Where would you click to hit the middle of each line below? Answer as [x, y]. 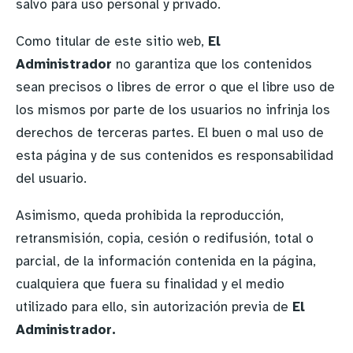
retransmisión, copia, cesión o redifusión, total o [165, 238]
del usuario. [51, 178]
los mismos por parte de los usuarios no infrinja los [173, 110]
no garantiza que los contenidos [214, 64]
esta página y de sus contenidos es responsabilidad [175, 156]
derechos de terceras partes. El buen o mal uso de [170, 133]
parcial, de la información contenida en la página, [166, 261]
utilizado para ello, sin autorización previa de [154, 307]
